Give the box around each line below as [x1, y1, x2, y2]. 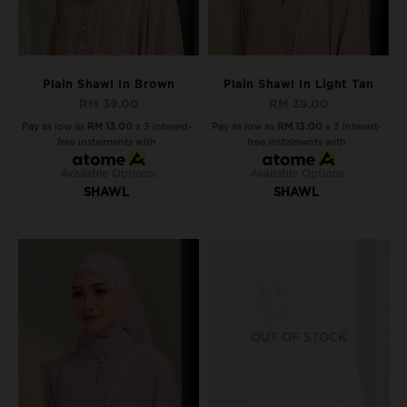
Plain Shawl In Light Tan [223, 79, 373, 90]
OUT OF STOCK [250, 331, 347, 344]
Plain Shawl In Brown [43, 79, 174, 90]
